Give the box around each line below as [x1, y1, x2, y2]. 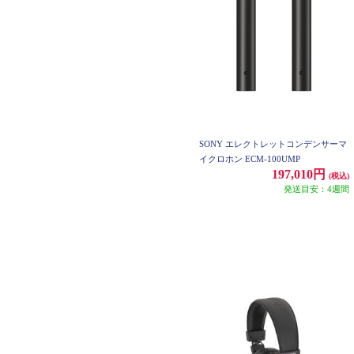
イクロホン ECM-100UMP [199, 154, 300, 164]
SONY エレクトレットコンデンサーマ [199, 139, 347, 149]
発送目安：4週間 [284, 184, 349, 194]
